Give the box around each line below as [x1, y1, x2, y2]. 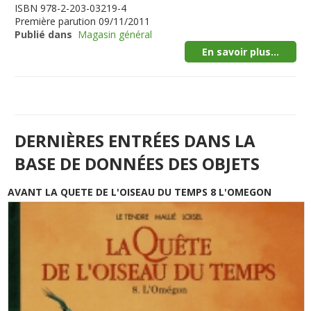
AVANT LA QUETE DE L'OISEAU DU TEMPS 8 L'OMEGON [8, 185, 272, 199]
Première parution [15, 15, 96, 28]
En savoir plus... [201, 45, 279, 58]
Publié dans [15, 28, 73, 41]
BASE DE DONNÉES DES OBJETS [15, 152, 260, 175]
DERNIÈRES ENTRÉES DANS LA [15, 129, 256, 152]
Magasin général [78, 28, 153, 41]
